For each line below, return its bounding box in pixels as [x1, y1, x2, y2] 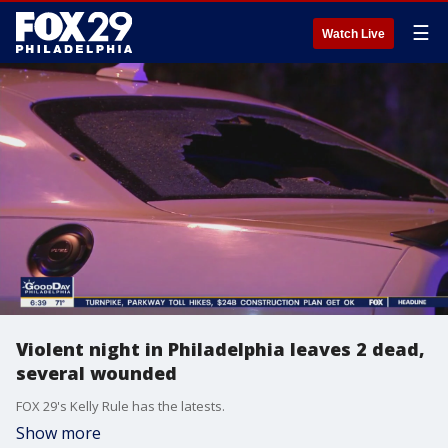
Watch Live [322, 27, 385, 41]
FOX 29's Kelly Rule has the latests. [16, 397, 225, 415]
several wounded [16, 361, 177, 385]
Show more [16, 422, 101, 444]
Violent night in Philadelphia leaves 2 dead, [16, 337, 425, 361]
